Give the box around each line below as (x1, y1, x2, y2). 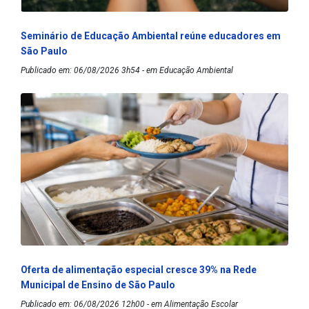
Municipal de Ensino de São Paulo (21, 279, 177, 290)
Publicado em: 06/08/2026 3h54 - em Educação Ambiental (21, 65, 233, 75)
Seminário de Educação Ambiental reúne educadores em (21, 30, 281, 41)
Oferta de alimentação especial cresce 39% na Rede (21, 263, 257, 275)
